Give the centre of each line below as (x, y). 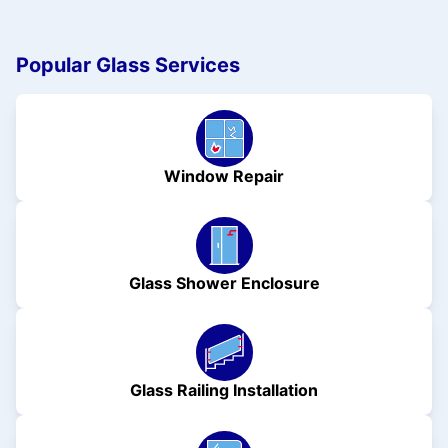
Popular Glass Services (128, 64)
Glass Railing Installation (224, 389)
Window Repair (224, 175)
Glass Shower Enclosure (224, 282)
